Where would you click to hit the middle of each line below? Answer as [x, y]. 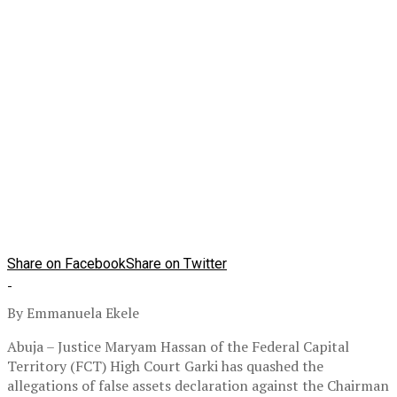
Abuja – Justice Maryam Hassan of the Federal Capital [178, 347]
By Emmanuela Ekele [73, 313]
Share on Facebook [66, 264]
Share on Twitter [176, 264]
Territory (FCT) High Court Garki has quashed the [165, 366]
